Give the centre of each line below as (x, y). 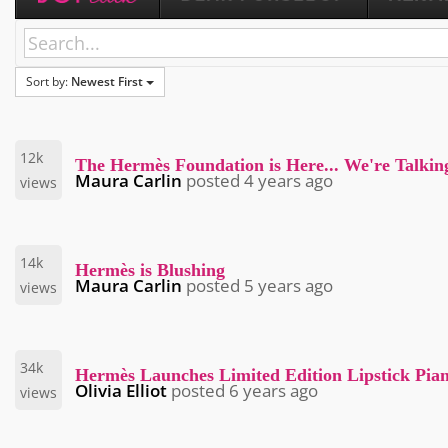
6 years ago (273, 391)
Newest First (107, 82)
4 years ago (288, 181)
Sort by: (48, 82)
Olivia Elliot (121, 391)
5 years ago (288, 286)
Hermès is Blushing (150, 270)
